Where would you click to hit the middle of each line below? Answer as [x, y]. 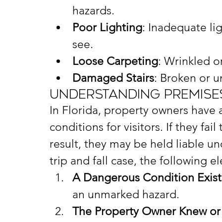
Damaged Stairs [113, 78]
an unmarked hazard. [126, 194]
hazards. [93, 11]
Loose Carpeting [115, 61]
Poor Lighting [107, 28]
